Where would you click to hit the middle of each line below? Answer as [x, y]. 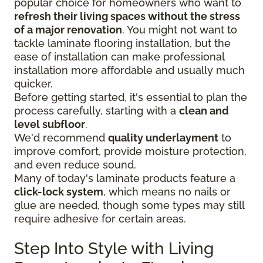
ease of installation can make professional [119, 56]
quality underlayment [163, 137]
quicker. [33, 83]
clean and [204, 110]
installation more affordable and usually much [129, 70]
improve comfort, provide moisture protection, [130, 151]
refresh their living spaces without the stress [127, 16]
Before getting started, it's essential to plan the [131, 97]
